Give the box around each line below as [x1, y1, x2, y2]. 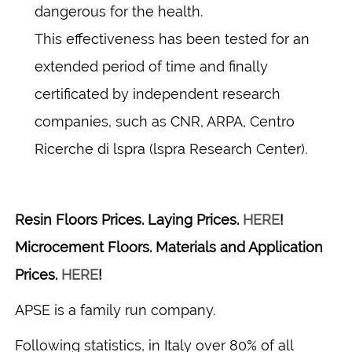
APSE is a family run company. [15, 301, 215, 318]
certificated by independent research [35, 85, 280, 102]
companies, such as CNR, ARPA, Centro [35, 112, 295, 130]
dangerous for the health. [35, 2, 203, 20]
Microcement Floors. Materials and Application [15, 238, 323, 255]
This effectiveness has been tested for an [35, 30, 310, 47]
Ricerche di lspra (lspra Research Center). [35, 140, 307, 157]
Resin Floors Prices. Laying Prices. [15, 211, 243, 228]
